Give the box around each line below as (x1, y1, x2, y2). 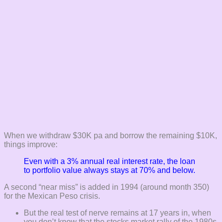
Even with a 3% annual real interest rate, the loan (24, 157, 195, 166)
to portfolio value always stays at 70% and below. (24, 166, 195, 175)
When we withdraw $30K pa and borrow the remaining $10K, (4, 131, 217, 140)
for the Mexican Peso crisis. (4, 192, 100, 201)
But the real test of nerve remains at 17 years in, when (24, 209, 211, 218)
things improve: (4, 140, 57, 149)
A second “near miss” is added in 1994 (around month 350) (4, 183, 209, 192)
